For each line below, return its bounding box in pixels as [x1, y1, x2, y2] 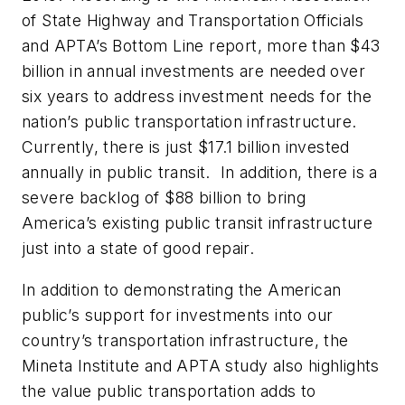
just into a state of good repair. [22, 239, 255, 259]
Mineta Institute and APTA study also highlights [22, 356, 380, 376]
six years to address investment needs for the [22, 87, 372, 107]
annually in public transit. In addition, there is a [22, 163, 378, 183]
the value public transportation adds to [22, 381, 316, 401]
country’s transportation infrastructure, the [22, 331, 349, 351]
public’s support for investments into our [22, 306, 334, 325]
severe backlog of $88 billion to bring [22, 188, 306, 208]
